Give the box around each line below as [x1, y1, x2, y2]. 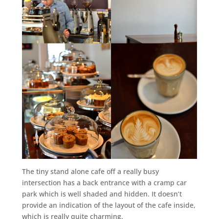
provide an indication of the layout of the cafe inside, [22, 200, 196, 210]
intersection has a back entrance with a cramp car [22, 178, 187, 188]
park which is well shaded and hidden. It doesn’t [22, 189, 182, 199]
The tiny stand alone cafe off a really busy [22, 167, 159, 176]
